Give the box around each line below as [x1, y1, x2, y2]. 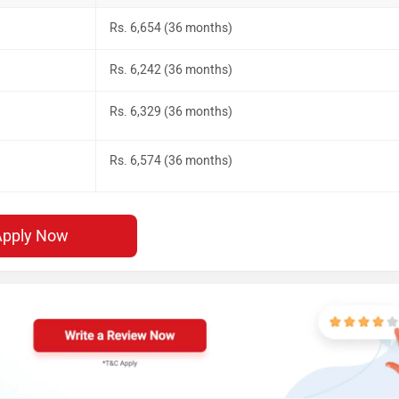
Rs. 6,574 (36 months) [110, 152, 232, 168]
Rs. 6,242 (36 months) [110, 61, 232, 77]
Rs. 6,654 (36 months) [110, 20, 232, 36]
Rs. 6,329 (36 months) [110, 103, 232, 119]
